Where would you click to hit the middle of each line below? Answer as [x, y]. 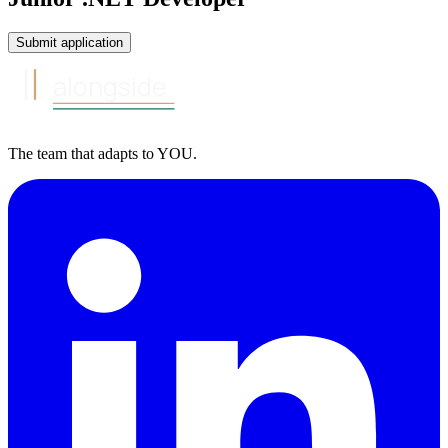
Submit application [69, 42]
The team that [51, 153]
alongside [110, 86]
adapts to [126, 153]
